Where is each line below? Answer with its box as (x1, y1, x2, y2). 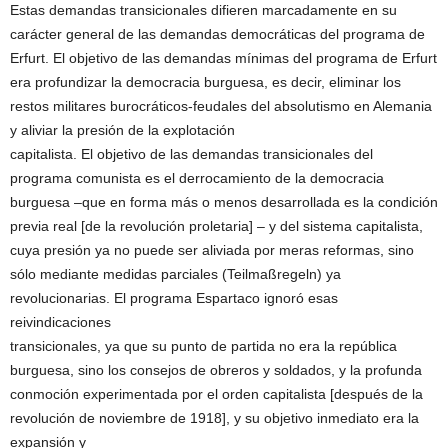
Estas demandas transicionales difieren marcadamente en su (10, 2, 397, 19)
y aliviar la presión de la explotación (10, 122, 235, 139)
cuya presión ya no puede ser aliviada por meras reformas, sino (10, 242, 414, 259)
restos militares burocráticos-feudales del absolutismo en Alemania (10, 98, 432, 115)
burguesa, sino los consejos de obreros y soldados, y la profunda (10, 362, 422, 379)
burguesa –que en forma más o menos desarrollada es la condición (10, 194, 438, 211)
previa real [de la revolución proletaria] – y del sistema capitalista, (10, 218, 423, 235)
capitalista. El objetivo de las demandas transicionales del (10, 146, 373, 163)
